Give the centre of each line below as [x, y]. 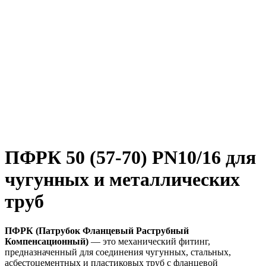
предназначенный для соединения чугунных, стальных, [118, 252]
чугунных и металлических [122, 180]
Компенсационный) [47, 241]
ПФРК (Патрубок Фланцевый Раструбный [97, 230]
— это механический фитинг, [149, 241]
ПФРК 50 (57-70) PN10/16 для [130, 158]
